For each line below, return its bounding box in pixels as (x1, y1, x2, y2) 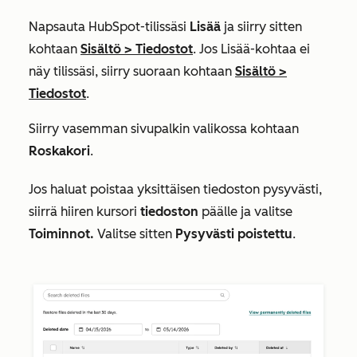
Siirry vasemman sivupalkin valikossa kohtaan (29, 120, 299, 136)
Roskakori (29, 143, 90, 159)
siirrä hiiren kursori (29, 203, 140, 219)
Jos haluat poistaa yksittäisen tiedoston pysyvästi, (29, 181, 322, 197)
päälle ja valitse (198, 203, 292, 219)
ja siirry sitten (221, 18, 302, 34)
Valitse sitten (97, 226, 172, 241)
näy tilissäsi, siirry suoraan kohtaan (29, 63, 235, 79)
